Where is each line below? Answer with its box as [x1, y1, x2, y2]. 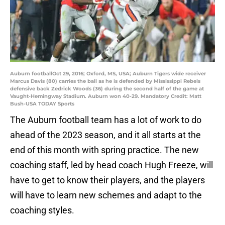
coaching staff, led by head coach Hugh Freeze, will [10, 160, 213, 171]
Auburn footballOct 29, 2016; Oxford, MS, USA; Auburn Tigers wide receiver [10, 70, 206, 77]
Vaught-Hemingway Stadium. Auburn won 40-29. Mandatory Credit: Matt [10, 93, 201, 100]
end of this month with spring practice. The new [10, 145, 199, 156]
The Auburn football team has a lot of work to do [10, 115, 201, 126]
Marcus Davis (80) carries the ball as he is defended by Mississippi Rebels [10, 78, 200, 85]
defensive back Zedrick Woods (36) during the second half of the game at [10, 85, 204, 92]
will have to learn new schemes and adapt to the [10, 190, 202, 201]
